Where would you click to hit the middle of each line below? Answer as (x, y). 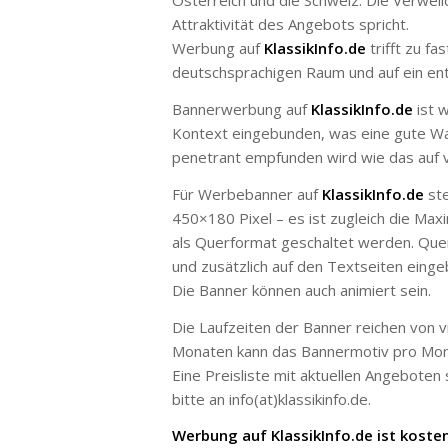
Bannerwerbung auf (241, 109)
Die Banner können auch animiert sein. (301, 289)
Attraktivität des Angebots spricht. (290, 24)
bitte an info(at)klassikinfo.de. (271, 398)
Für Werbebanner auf (247, 193)
